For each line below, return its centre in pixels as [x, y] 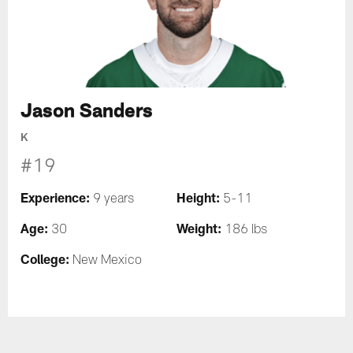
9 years [114, 201]
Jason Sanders [87, 110]
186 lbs [244, 231]
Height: [198, 198]
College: [45, 259]
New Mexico [106, 262]
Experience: [57, 198]
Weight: [199, 229]
